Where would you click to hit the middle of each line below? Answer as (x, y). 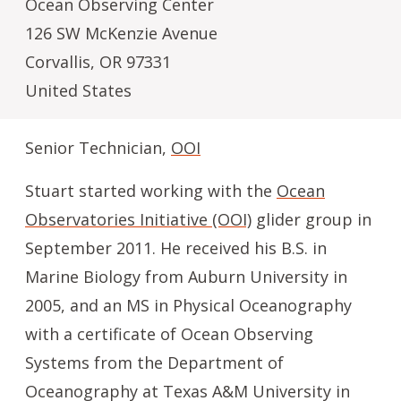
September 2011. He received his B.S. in (176, 248)
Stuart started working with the (151, 191)
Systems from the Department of (154, 363)
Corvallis (58, 62)
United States (78, 90)
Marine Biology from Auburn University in (186, 277)
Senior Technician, (98, 148)
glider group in (311, 219)
